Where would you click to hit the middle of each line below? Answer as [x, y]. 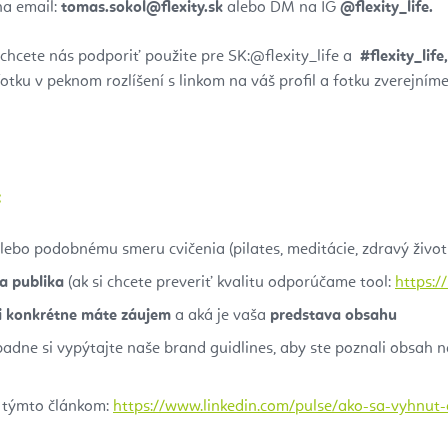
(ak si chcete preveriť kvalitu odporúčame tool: [229, 282]
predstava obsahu [333, 315]
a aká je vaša [220, 315]
